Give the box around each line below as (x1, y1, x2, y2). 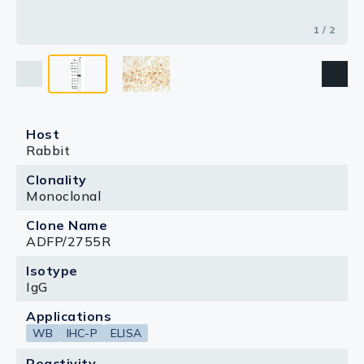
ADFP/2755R (26, 233, 110, 249)
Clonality (26, 171, 87, 188)
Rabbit (26, 142, 70, 158)
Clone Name (26, 217, 107, 233)
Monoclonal (26, 188, 101, 204)
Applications (26, 308, 111, 324)
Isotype (26, 262, 78, 279)
